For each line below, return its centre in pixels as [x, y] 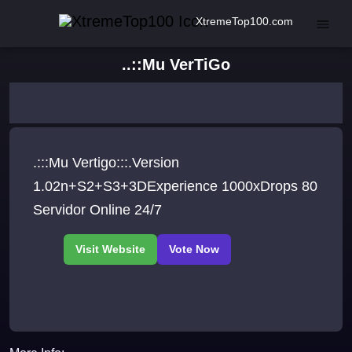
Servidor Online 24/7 [97, 210]
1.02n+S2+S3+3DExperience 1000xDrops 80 [175, 187]
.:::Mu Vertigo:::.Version [106, 163]
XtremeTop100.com [244, 21]
